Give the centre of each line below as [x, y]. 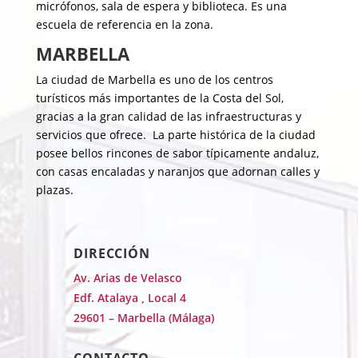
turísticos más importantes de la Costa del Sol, [159, 98]
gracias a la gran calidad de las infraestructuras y [168, 116]
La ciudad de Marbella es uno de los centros [154, 80]
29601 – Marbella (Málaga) [143, 318]
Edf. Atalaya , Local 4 [129, 298]
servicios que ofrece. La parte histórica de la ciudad [175, 135]
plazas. [54, 190]
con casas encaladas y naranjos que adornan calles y [177, 171]
